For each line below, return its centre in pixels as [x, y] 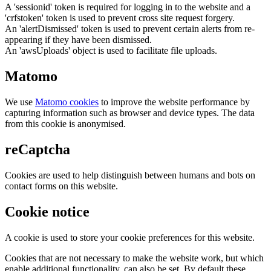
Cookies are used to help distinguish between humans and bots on [130, 175]
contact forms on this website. [61, 186]
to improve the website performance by [174, 102]
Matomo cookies [67, 102]
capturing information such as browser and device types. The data [130, 113]
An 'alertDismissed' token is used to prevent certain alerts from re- [130, 29]
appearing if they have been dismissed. [78, 40]
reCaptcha [38, 150]
